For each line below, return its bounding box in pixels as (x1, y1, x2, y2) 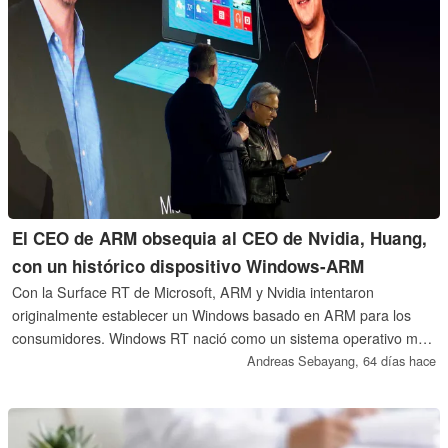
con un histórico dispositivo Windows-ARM (12, 253, 365, 278)
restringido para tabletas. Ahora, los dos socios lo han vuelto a (12, 350, 408, 371)
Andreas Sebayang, (246, 350, 363, 370)
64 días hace (362, 350, 436, 370)
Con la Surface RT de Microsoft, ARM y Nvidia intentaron (12, 281, 375, 302)
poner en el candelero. (12, 373, 156, 394)
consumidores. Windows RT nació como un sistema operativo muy (12, 327, 434, 348)
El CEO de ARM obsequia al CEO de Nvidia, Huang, (12, 225, 428, 250)
